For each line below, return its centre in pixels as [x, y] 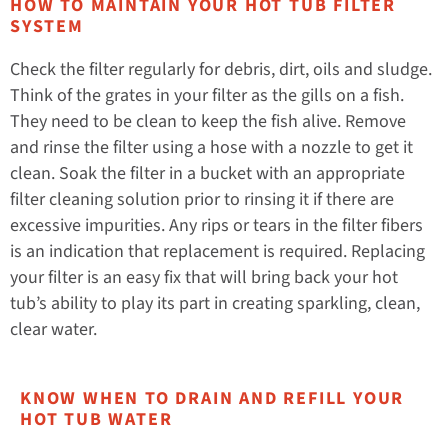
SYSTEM [47, 27]
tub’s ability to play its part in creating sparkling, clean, [215, 304]
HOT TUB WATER [96, 419]
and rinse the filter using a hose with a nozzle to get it [211, 148]
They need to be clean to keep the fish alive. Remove [208, 122]
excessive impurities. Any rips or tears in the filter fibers [216, 226]
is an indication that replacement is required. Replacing [217, 252]
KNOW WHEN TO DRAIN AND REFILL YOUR [212, 398]
